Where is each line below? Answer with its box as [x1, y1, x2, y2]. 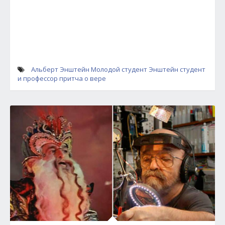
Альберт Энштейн [31, 64, 89, 74]
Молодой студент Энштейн [91, 64, 178, 74]
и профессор [18, 73, 58, 83]
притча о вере [59, 73, 106, 83]
